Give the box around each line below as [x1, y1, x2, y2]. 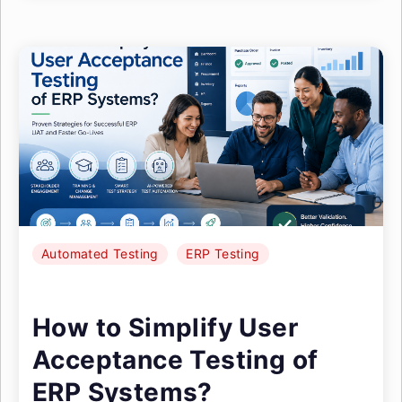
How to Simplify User [32, 312, 298, 343]
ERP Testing [186, 246, 260, 261]
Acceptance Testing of [32, 345, 319, 375]
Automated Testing [41, 246, 159, 261]
